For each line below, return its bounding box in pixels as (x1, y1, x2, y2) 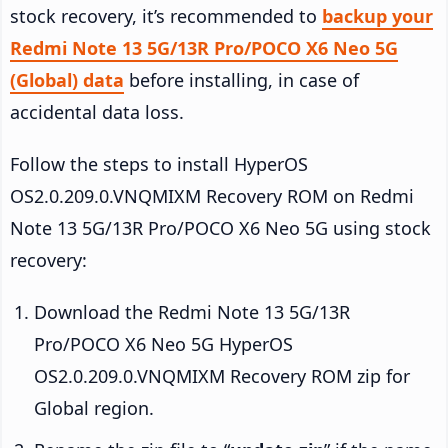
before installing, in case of (124, 67, 359, 92)
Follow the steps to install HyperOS (10, 151, 308, 176)
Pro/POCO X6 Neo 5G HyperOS (34, 331, 293, 356)
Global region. (34, 395, 154, 420)
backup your (322, 3, 433, 28)
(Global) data (10, 67, 124, 92)
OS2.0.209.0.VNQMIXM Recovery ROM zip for (34, 363, 410, 388)
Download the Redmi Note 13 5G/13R (34, 299, 350, 324)
